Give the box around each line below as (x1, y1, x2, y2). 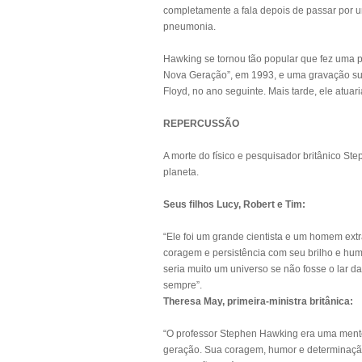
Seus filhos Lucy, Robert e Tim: (163, 199, 305, 210)
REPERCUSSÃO (163, 118, 242, 129)
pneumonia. (163, 21, 216, 32)
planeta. (163, 166, 199, 178)
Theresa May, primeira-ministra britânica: (163, 296, 353, 307)
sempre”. (163, 280, 202, 291)
